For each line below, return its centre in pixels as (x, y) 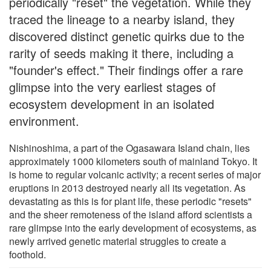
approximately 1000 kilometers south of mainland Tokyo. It (133, 162)
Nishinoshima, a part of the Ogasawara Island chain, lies (129, 148)
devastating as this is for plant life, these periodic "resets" (130, 201)
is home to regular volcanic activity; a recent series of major (135, 175)
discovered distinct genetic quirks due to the (127, 36)
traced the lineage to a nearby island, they (122, 19)
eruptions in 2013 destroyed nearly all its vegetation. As (127, 188)
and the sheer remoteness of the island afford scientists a (131, 215)
